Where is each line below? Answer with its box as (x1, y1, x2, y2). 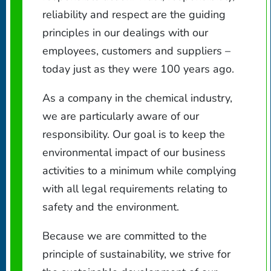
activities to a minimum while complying (42, 163, 237, 178)
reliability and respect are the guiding (42, 7, 226, 22)
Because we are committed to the (42, 228, 207, 243)
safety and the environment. (42, 199, 179, 214)
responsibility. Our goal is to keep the (42, 126, 225, 142)
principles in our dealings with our (42, 25, 208, 40)
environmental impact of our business (42, 145, 226, 160)
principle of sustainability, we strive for (42, 246, 230, 261)
